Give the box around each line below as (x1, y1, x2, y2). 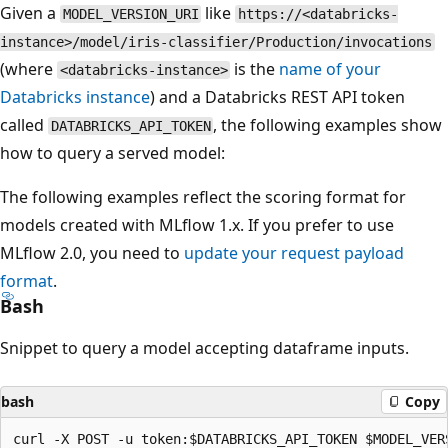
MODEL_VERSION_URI (62, 5, 199, 22)
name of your (279, 57, 382, 80)
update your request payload (184, 241, 404, 264)
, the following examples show (213, 113, 443, 136)
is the (230, 57, 280, 80)
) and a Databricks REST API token (150, 85, 405, 108)
